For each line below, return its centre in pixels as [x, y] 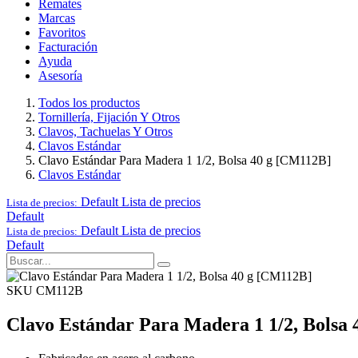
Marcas [57, 18]
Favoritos [62, 32]
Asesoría [60, 76]
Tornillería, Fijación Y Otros [109, 117]
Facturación [68, 47]
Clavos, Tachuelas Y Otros [105, 131]
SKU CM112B [45, 290]
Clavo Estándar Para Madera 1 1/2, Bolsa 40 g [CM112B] [185, 160]
